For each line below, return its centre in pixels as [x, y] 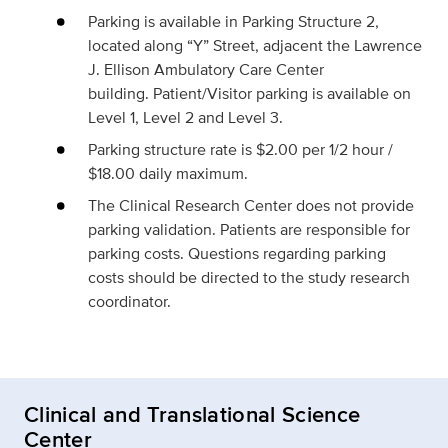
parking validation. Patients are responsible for [249, 229]
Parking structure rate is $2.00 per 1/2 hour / [240, 149]
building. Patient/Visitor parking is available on [249, 93]
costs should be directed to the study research [249, 277]
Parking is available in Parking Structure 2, [233, 21]
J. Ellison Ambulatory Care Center [206, 69]
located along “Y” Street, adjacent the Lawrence [255, 45]
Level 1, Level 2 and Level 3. [185, 117]
